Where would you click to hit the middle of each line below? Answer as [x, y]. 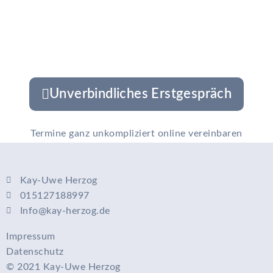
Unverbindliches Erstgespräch [141, 94]
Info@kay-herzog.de [65, 211]
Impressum [31, 237]
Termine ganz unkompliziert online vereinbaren [136, 134]
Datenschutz [35, 252]
